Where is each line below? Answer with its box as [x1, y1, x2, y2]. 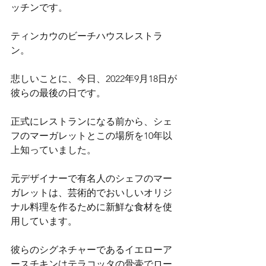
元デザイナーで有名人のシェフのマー [11, 173, 172, 184]
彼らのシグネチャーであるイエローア [11, 244, 172, 255]
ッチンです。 [11, 2, 68, 13]
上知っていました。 [11, 144, 96, 156]
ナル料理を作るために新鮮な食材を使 [11, 201, 172, 213]
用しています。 [11, 216, 77, 227]
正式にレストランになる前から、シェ [11, 116, 172, 127]
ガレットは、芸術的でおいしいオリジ [11, 187, 172, 198]
